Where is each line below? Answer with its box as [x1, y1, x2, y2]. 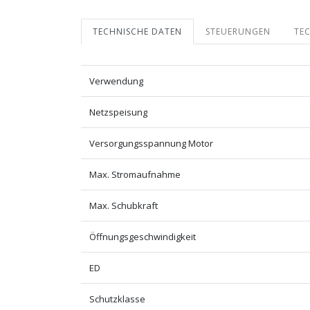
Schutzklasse [89, 292, 145, 305]
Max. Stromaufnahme [89, 167, 181, 181]
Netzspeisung [89, 105, 147, 118]
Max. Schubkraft [89, 199, 158, 212]
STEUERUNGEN [206, 25, 271, 37]
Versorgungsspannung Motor [89, 136, 213, 149]
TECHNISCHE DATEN [93, 25, 182, 37]
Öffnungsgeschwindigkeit [89, 230, 196, 243]
